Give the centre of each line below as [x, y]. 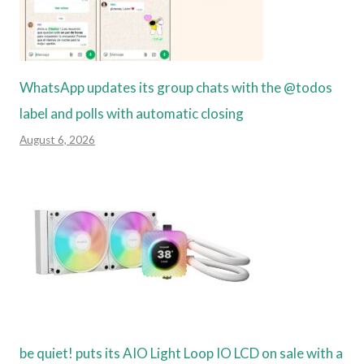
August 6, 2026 [57, 139]
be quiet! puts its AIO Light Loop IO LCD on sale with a [181, 353]
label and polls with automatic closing [132, 113]
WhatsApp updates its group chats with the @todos [176, 87]
